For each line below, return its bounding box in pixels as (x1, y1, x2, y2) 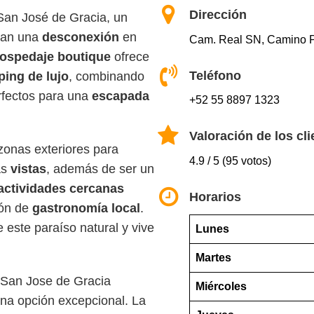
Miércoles (196, 280, 247, 292)
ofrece (111, 50, 149, 64)
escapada (92, 89, 149, 103)
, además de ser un (46, 162, 154, 176)
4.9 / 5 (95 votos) (189, 155, 271, 168)
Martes (196, 251, 231, 264)
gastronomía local (32, 201, 140, 215)
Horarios (189, 190, 241, 205)
